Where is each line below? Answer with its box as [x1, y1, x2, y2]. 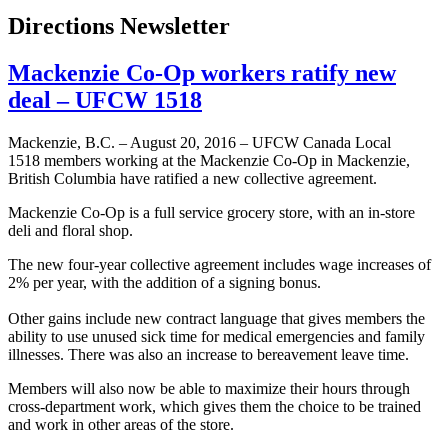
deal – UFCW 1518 [8, 87, 202, 114]
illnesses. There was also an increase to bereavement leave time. [8, 346, 409, 364]
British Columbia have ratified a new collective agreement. [8, 170, 377, 188]
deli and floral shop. [8, 222, 133, 240]
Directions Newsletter [8, 13, 230, 40]
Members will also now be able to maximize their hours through [8, 380, 410, 398]
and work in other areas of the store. [8, 416, 234, 434]
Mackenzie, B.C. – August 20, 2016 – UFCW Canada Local [8, 134, 391, 152]
